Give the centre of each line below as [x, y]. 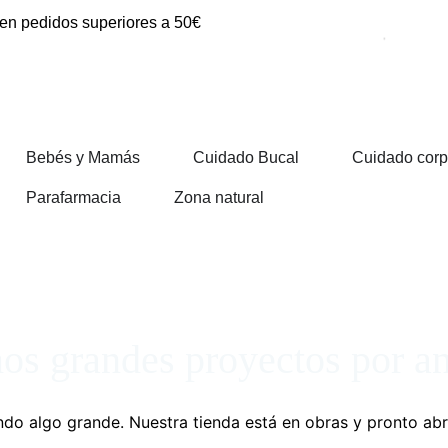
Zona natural [218, 197]
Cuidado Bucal [245, 157]
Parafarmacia [73, 197]
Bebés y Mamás [82, 157]
